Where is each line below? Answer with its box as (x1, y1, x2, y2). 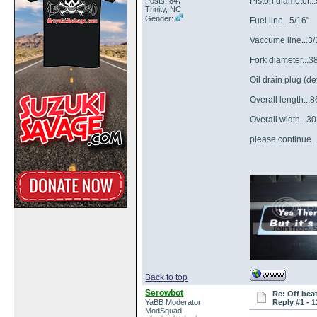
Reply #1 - (272, 298, 311, 306)
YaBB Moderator (145, 298, 202, 306)
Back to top (145, 272, 188, 282)
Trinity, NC (145, 4, 182, 13)
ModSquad (145, 306, 183, 315)
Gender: (145, 13, 176, 23)
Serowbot (145, 288, 184, 298)
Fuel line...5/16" (250, 16, 310, 25)
